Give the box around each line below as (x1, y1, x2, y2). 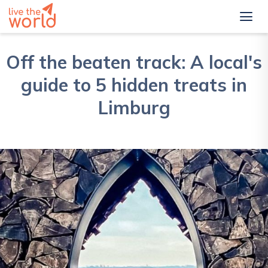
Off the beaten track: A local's (6, 51, 262, 74)
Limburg (98, 96, 170, 119)
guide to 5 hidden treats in (21, 74, 247, 96)
